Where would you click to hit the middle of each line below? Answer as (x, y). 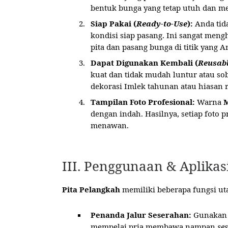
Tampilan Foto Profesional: (143, 102)
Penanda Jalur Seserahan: (141, 215)
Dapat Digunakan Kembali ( (144, 62)
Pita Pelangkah (91, 190)
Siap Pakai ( (113, 23)
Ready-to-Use (162, 23)
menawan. (110, 125)
